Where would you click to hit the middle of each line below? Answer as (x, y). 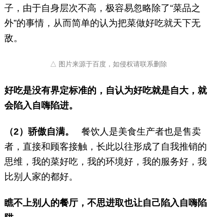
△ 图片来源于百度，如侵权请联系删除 (108, 64)
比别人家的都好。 (41, 177)
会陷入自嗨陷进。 (43, 106)
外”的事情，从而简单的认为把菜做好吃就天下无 (102, 23)
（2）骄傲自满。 (43, 132)
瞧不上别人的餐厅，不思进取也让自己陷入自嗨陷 (105, 203)
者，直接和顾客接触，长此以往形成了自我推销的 (105, 147)
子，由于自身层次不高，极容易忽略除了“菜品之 (102, 8)
